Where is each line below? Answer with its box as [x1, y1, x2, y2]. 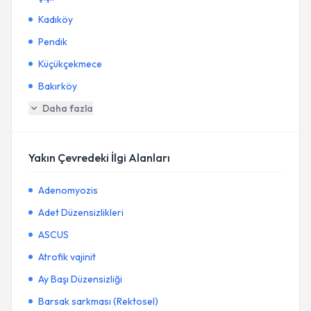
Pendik [38, 35, 67, 48]
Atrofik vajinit [38, 251, 96, 263]
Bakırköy [38, 80, 77, 92]
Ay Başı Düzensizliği [38, 273, 122, 285]
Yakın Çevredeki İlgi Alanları [28, 151, 170, 165]
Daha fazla [42, 102, 93, 115]
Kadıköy [38, 13, 73, 26]
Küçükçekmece [38, 58, 102, 70]
